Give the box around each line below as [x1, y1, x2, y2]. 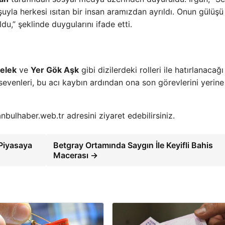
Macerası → [53, 150, 98, 161]
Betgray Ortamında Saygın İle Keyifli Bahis [53, 140, 213, 151]
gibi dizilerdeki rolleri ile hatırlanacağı [79, 65, 223, 75]
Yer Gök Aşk [31, 65, 79, 75]
